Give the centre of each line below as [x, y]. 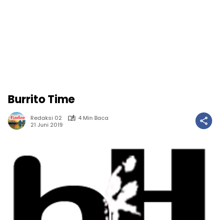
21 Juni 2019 [47, 124]
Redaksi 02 [46, 118]
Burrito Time [41, 99]
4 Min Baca [93, 118]
